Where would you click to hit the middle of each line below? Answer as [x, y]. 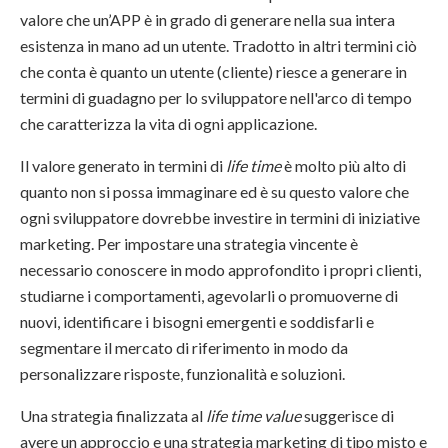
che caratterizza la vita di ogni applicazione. [168, 124]
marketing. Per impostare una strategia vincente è [189, 244]
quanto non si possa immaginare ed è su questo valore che [214, 192]
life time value [253, 416]
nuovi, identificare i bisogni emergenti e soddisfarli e [197, 322]
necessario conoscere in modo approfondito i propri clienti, [220, 270]
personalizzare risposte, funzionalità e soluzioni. [182, 374]
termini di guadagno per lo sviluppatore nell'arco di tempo [216, 98]
